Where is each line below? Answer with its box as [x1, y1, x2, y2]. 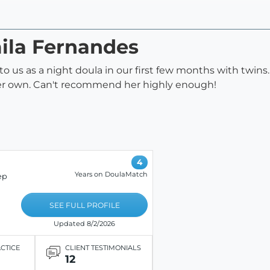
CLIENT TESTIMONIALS [64, 243, 141, 253]
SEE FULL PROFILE [49, 200, 120, 210]
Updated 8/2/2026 [54, 219, 116, 228]
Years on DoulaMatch [75, 169, 148, 178]
